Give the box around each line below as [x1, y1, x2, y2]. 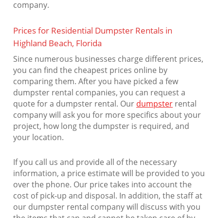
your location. [13, 132, 64, 143]
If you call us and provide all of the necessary [13, 157, 177, 168]
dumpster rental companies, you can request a [13, 87, 185, 98]
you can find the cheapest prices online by [13, 65, 167, 76]
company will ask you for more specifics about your [13, 109, 201, 121]
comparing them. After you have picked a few [13, 76, 178, 87]
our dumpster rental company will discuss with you [13, 201, 200, 213]
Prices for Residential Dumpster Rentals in [13, 25, 172, 36]
